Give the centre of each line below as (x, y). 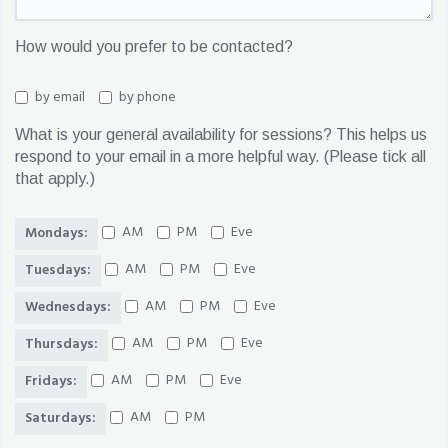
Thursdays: (61, 344)
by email (60, 97)
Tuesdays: (58, 270)
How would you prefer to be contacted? (154, 46)
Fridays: (51, 381)
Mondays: (56, 233)
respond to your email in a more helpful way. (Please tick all (220, 156)
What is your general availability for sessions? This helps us (221, 134)
